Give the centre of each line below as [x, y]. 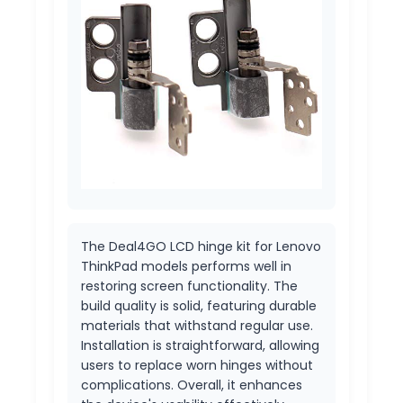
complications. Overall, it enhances [192, 385]
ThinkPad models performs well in [186, 266]
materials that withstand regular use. [197, 325]
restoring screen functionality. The [189, 286]
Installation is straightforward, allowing [200, 345]
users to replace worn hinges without [197, 365]
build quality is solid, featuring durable [199, 305]
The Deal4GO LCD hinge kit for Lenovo [201, 246]
